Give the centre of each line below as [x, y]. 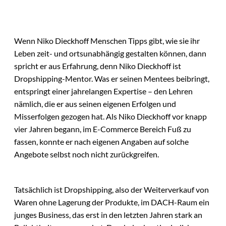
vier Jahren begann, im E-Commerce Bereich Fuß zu [103, 129]
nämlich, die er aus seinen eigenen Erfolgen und [95, 104]
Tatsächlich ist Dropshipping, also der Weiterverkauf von [111, 190]
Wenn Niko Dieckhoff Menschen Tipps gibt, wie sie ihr [107, 41]
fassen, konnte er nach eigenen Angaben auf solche [101, 142]
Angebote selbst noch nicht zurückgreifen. [87, 154]
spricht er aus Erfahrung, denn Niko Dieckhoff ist [98, 66]
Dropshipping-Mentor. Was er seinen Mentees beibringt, [112, 79]
